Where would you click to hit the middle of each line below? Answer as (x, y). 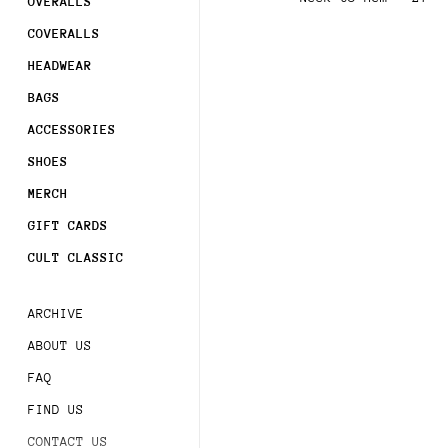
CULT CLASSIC (75, 258)
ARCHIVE (55, 314)
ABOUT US (59, 346)
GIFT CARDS (67, 226)
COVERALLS (63, 34)
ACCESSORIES (71, 130)
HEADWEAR (59, 66)
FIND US (55, 410)
